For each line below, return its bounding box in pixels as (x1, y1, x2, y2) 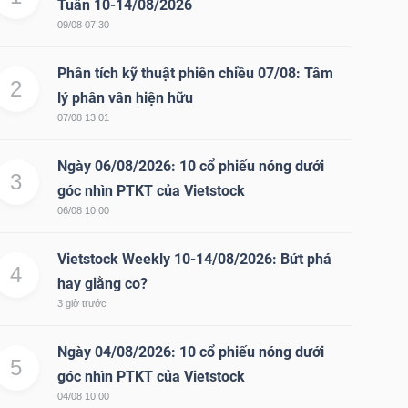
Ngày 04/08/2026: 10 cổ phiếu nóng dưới (56, 343, 324, 362)
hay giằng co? (56, 275, 148, 293)
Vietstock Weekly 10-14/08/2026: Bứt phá (56, 250, 331, 269)
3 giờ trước (56, 298, 107, 310)
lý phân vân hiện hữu (56, 89, 193, 107)
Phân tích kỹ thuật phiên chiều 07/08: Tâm (56, 65, 333, 83)
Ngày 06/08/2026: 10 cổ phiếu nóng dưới (56, 158, 324, 176)
